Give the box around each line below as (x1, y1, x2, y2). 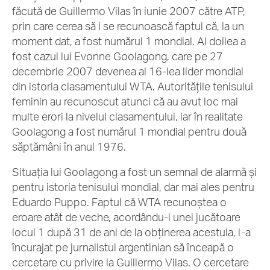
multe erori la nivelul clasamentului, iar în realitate (12, 110, 243, 123)
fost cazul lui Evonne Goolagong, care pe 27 (12, 49, 223, 63)
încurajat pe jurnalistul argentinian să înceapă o (12, 240, 234, 254)
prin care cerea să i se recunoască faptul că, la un (12, 19, 244, 33)
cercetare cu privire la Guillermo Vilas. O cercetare (12, 256, 249, 269)
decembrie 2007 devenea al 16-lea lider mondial (12, 64, 243, 78)
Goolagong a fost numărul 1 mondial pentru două (12, 125, 246, 138)
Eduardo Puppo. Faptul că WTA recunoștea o (12, 195, 227, 209)
